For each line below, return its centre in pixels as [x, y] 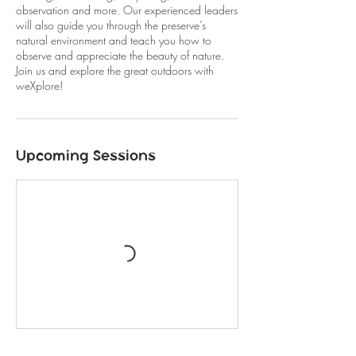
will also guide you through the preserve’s [111, 25]
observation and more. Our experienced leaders [127, 10]
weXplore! [39, 85]
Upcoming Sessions [86, 156]
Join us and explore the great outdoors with [115, 70]
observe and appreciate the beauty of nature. [120, 55]
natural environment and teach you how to [114, 40]
